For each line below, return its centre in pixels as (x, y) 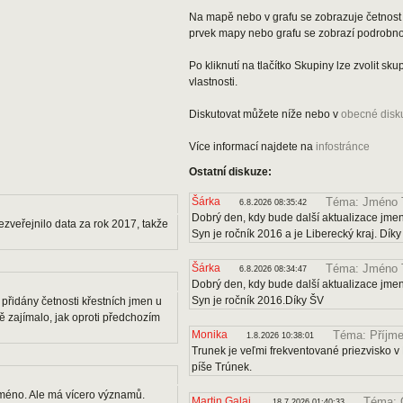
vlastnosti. (213, 82)
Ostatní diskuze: (230, 172)
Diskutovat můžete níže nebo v (265, 114)
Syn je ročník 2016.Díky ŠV (258, 300)
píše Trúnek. (222, 367)
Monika (210, 335)
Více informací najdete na (252, 147)
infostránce (343, 147)
